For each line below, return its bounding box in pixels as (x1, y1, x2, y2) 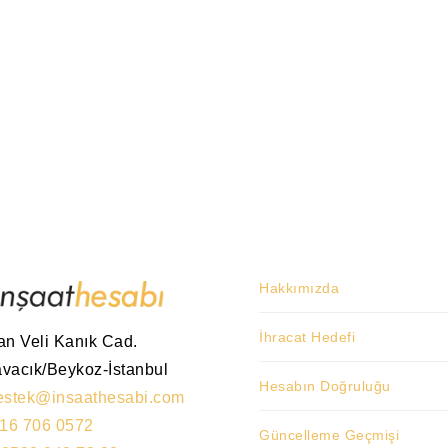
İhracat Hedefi (259, 329, 355, 346)
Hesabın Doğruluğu (259, 378, 391, 395)
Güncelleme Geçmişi (259, 427, 399, 444)
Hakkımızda (259, 280, 339, 297)
